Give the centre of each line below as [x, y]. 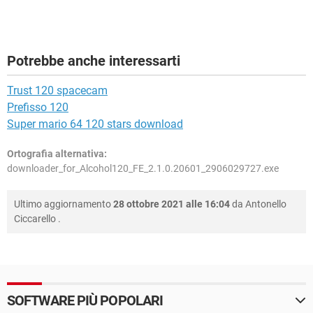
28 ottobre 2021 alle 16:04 [172, 204]
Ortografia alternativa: [57, 154]
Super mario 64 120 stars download [95, 124]
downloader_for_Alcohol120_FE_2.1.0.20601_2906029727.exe [143, 169]
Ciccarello [35, 219]
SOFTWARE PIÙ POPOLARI [85, 301]
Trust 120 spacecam [57, 91]
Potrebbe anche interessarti [94, 61]
